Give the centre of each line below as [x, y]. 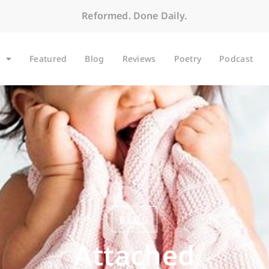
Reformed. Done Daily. [134, 16]
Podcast [236, 58]
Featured [48, 58]
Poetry [188, 58]
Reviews [139, 58]
